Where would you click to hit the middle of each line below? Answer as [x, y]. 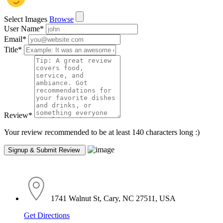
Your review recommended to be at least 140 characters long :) [102, 132]
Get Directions [47, 216]
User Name [22, 29]
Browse [61, 19]
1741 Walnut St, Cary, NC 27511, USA [113, 199]
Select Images [26, 19]
